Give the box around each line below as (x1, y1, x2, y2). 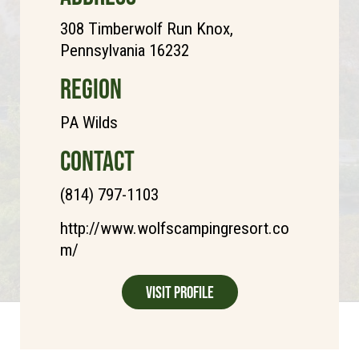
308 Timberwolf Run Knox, (60, 19, 233, 39)
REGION (60, 73, 122, 105)
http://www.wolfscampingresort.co (60, 219, 289, 239)
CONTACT (60, 145, 135, 177)
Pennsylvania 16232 (60, 41, 189, 61)
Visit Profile (145, 283, 214, 302)
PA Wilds (60, 113, 118, 133)
